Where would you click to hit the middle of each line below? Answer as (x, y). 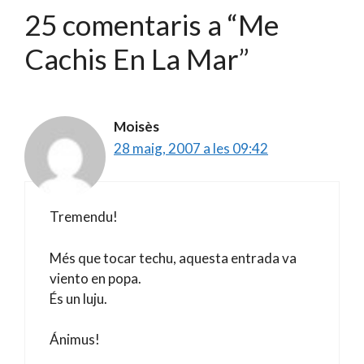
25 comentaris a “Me (152, 24)
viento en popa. (95, 278)
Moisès (136, 126)
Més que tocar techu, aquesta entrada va (173, 258)
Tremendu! (84, 217)
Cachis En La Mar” (137, 58)
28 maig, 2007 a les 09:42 (191, 148)
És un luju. (78, 298)
